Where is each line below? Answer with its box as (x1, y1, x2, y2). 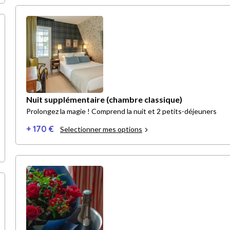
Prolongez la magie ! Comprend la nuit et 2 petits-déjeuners (26, 107, 217, 116)
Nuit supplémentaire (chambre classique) (26, 94, 182, 105)
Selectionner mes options (60, 125, 142, 134)
